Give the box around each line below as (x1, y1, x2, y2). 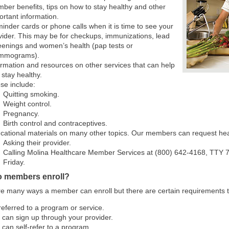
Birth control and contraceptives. (3, 119, 108, 127)
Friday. (3, 158, 26, 166)
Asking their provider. (3, 139, 72, 147)
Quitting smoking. (3, 90, 60, 98)
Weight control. (3, 100, 52, 108)
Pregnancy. (3, 109, 40, 118)
